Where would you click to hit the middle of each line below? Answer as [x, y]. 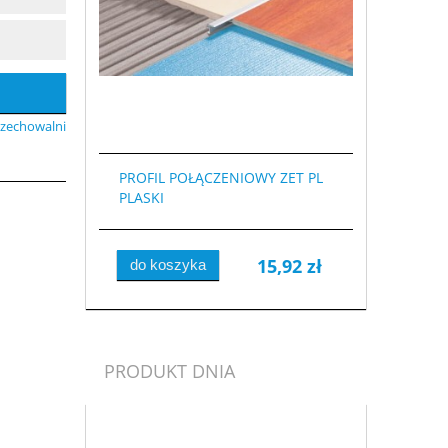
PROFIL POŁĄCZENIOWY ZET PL [220, 178]
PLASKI [141, 198]
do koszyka [167, 264]
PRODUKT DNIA [170, 371]
